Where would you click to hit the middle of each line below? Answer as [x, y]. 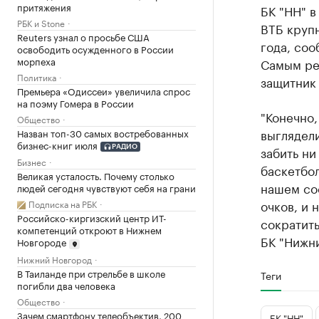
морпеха [36, 60]
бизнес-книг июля [57, 144]
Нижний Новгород [54, 258]
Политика [37, 76]
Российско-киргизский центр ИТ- [92, 218]
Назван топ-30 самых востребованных [103, 132]
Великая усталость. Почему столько [96, 176]
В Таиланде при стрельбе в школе [91, 272]
